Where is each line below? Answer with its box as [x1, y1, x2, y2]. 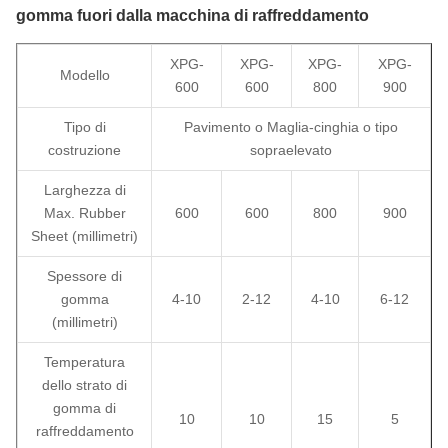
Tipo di [63, 118, 106, 135]
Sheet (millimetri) [31, 227, 138, 244]
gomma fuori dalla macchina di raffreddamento [16, 6, 369, 24]
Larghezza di [43, 181, 126, 198]
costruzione [48, 141, 121, 158]
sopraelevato [250, 141, 332, 158]
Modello [59, 66, 110, 83]
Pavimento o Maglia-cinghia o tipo [184, 118, 398, 135]
